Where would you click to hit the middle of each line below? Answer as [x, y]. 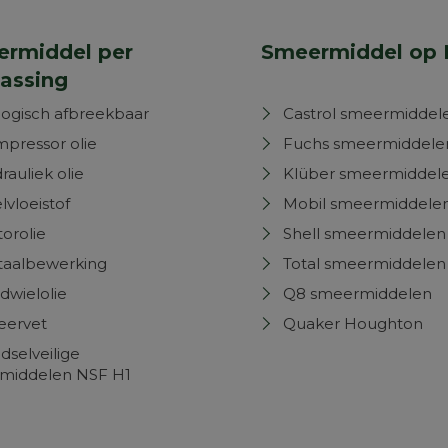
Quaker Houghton [353, 323]
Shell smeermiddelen [364, 233]
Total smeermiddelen [364, 263]
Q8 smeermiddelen [357, 293]
